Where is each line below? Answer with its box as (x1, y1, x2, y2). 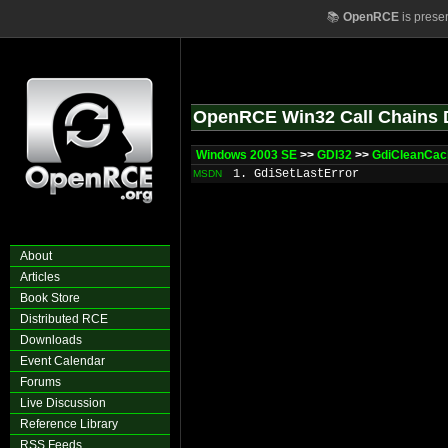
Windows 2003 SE (196, 148, 297, 162)
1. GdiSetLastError (233, 167, 359, 181)
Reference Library (20, 417, 118, 431)
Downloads (20, 333, 82, 347)
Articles (20, 270, 60, 284)
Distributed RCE (20, 312, 108, 326)
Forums (20, 375, 61, 389)
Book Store (20, 291, 80, 305)
